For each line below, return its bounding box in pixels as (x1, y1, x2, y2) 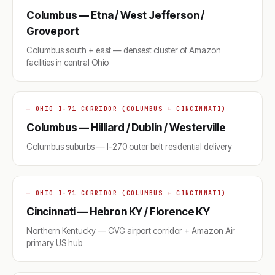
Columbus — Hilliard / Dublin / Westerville (26, 122, 226, 134)
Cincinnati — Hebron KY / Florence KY (26, 206, 210, 218)
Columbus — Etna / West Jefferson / (26, 9, 205, 21)
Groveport (26, 25, 79, 37)
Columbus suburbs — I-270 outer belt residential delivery (26, 142, 232, 152)
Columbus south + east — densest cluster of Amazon (26, 45, 221, 55)
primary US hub (26, 238, 82, 248)
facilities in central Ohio (26, 58, 109, 68)
